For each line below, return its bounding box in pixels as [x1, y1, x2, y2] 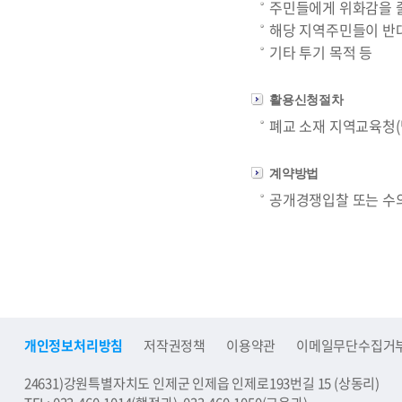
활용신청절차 [269, 93, 344, 107]
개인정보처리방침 [23, 336, 124, 355]
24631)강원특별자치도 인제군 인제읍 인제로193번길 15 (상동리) [23, 373, 380, 393]
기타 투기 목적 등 [269, 41, 372, 63]
